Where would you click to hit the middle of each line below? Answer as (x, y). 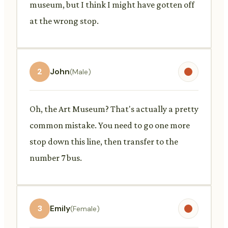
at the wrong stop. (64, 21)
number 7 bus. (56, 158)
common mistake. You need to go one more (110, 125)
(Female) (85, 208)
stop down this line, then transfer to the (104, 141)
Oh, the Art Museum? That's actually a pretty (114, 109)
